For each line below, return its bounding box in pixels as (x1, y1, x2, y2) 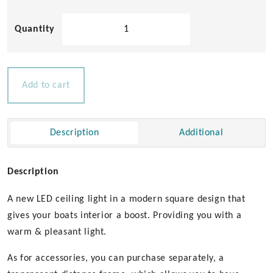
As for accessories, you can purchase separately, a (7, 253, 225, 263)
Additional (179, 128, 224, 138)
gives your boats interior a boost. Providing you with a (7, 211, 242, 221)
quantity (62, 88, 97, 98)
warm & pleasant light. (7, 227, 107, 237)
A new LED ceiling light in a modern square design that (7, 194, 246, 204)
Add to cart (22, 80, 71, 90)
